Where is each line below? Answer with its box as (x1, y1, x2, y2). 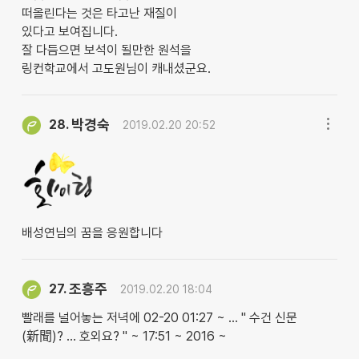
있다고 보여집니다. (21, 24, 118, 40)
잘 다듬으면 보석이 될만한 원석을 (21, 42, 192, 58)
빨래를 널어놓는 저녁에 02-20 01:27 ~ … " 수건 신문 (21, 309, 297, 325)
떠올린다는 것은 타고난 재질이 (21, 6, 177, 22)
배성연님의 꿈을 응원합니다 (21, 225, 163, 241)
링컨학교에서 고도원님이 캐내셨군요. (21, 61, 211, 77)
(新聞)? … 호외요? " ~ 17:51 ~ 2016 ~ (21, 328, 227, 344)
